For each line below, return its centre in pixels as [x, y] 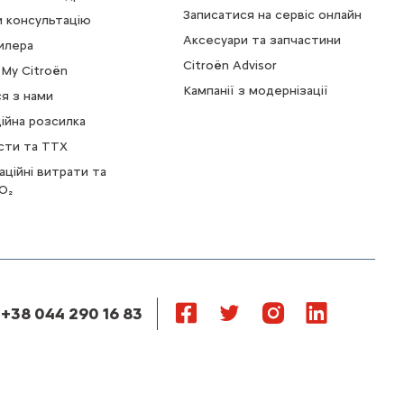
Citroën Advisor [230, 65]
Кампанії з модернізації [255, 90]
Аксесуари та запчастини [262, 40]
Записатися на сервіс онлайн [272, 14]
